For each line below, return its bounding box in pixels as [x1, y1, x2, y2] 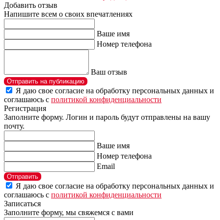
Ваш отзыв [91, 67, 127, 76]
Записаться [4, 199, 41, 208]
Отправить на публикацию [7, 77, 84, 85]
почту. [4, 121, 25, 130]
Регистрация [4, 104, 46, 112]
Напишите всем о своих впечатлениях [4, 9, 133, 18]
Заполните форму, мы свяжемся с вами [4, 208, 134, 217]
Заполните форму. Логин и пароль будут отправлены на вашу [4, 112, 210, 121]
